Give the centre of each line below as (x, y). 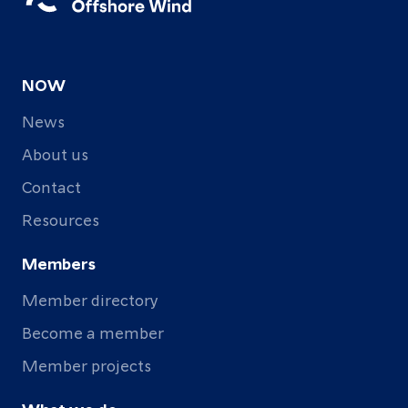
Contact (51, 186)
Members (59, 263)
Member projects (87, 365)
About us (55, 153)
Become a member (93, 332)
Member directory (90, 299)
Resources (61, 219)
